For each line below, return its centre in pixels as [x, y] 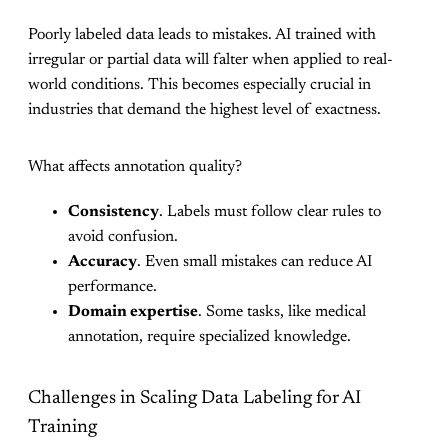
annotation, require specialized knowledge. [209, 336]
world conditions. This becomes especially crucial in [199, 84]
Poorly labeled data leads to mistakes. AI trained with [202, 34]
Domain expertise [133, 311]
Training [62, 428]
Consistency [113, 211]
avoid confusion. [123, 236]
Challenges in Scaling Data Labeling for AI [194, 399]
